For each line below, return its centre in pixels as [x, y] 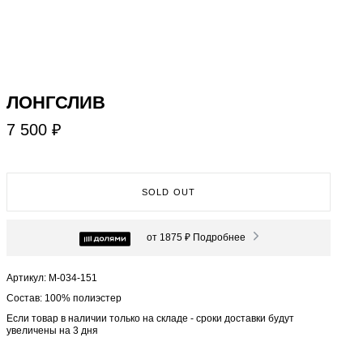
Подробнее [219, 237]
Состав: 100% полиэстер [64, 298]
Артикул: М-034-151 [52, 278]
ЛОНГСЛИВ [56, 102]
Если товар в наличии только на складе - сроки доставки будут [150, 318]
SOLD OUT [169, 192]
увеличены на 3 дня [52, 331]
